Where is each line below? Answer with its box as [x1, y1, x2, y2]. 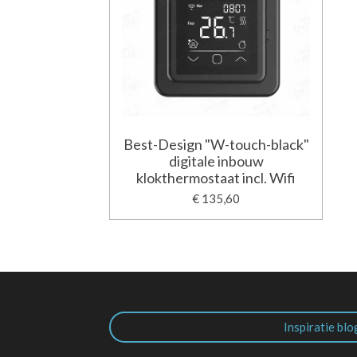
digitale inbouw [168, 151, 264, 170]
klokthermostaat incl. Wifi [136, 168, 296, 186]
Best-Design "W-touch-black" [123, 135, 309, 153]
